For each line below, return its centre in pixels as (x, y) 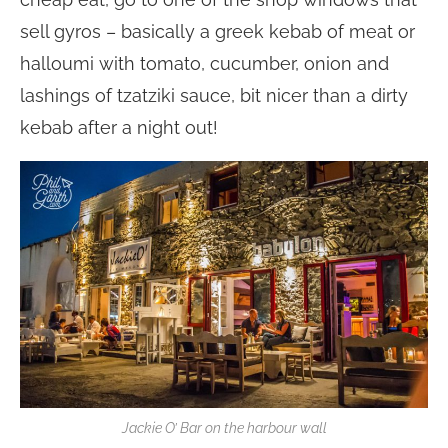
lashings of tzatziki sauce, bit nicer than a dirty (214, 96)
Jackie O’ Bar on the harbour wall (224, 428)
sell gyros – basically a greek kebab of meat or (217, 32)
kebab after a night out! (119, 128)
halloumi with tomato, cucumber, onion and (204, 64)
